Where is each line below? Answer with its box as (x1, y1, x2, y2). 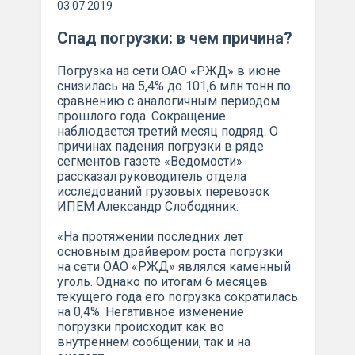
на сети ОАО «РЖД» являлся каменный (56, 258, 291, 274)
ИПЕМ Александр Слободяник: (56, 198, 239, 214)
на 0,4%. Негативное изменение (56, 303, 244, 319)
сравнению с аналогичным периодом (56, 93, 280, 109)
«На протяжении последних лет (56, 228, 243, 244)
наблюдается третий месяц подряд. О (56, 123, 278, 139)
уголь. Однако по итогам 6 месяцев (56, 273, 268, 289)
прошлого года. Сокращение (56, 108, 226, 124)
